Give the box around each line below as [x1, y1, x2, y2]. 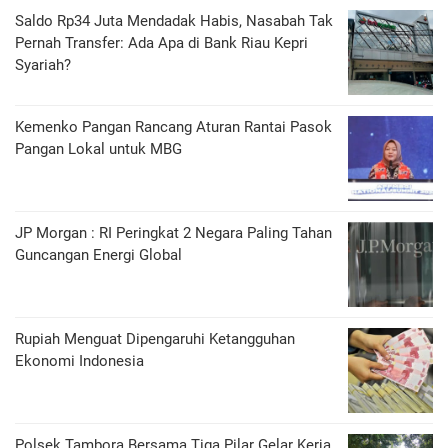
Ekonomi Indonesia [15, 352, 144, 371]
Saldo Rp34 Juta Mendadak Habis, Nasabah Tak [15, 12, 333, 31]
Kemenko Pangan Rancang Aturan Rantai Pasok [15, 118, 332, 137]
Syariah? [15, 56, 71, 75]
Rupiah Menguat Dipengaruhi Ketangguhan [15, 330, 295, 349]
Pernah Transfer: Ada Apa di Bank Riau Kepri [15, 34, 308, 53]
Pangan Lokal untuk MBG [15, 140, 182, 159]
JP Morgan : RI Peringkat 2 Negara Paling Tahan [15, 224, 332, 243]
